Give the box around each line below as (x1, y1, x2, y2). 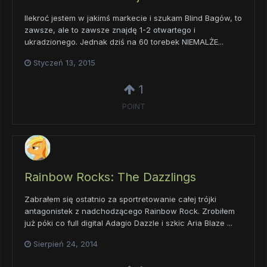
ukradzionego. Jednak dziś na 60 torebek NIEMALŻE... (24, 36, 223, 46)
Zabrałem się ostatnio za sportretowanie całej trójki (24, 194, 216, 204)
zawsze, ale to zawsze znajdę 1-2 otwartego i (24, 24, 195, 35)
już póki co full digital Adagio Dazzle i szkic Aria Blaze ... (24, 218, 232, 228)
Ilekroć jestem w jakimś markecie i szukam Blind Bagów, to (24, 13, 242, 23)
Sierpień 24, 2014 (33, 238, 98, 249)
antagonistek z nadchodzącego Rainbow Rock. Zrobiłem (24, 206, 235, 216)
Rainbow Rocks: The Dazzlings (24, 169, 196, 184)
